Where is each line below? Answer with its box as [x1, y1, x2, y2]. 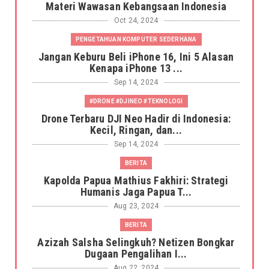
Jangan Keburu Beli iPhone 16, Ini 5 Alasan [38, 50, 234, 63]
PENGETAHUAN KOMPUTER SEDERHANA [75, 35, 197, 43]
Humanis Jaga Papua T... [80, 185, 192, 198]
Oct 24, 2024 [113, 16, 159, 25]
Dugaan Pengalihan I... [85, 247, 187, 260]
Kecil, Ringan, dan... [89, 123, 183, 136]
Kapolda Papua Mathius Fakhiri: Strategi [44, 174, 228, 187]
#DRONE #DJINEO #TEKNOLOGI [89, 97, 183, 104]
